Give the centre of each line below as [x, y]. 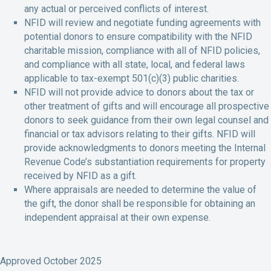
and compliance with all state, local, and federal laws [135, 64]
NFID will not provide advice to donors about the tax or [139, 92]
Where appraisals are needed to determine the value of [140, 189]
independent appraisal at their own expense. [117, 217]
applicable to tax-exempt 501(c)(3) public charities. [132, 78]
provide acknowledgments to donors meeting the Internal [145, 148]
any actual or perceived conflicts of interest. [116, 8]
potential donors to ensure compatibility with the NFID [138, 36]
